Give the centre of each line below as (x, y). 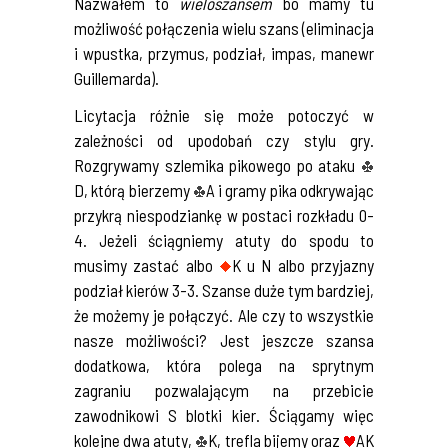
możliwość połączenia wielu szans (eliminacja (224, 27)
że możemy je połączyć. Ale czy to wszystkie (224, 314)
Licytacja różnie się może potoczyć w (224, 114)
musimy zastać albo (146, 264)
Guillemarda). (116, 77)
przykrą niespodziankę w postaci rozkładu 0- (224, 214)
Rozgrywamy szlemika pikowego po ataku (217, 164)
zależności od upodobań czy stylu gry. (224, 139)
